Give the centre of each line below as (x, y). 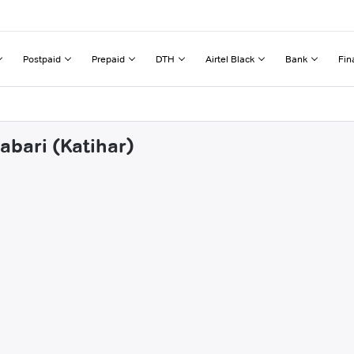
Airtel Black (230, 58)
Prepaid (108, 58)
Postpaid (42, 58)
